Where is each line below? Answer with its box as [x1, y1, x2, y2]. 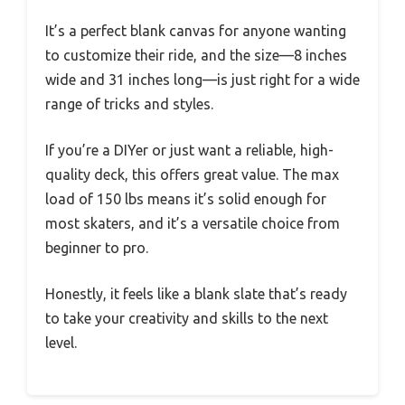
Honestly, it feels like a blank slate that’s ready [45, 286, 347, 303]
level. [45, 334, 77, 352]
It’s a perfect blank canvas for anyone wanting [45, 23, 346, 40]
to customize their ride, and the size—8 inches [45, 47, 347, 64]
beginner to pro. [45, 240, 148, 257]
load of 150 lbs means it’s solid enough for [45, 191, 326, 208]
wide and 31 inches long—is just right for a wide [45, 71, 360, 89]
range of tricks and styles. [45, 96, 213, 113]
